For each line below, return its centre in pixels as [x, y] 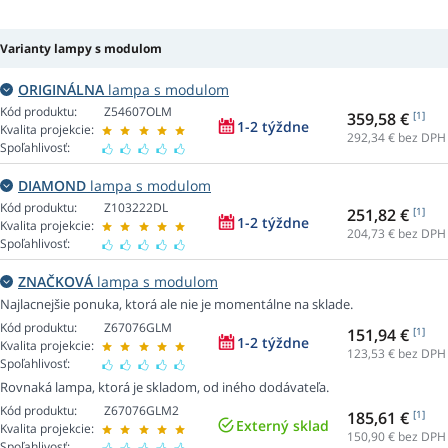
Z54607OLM [138, 112]
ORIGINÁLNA [61, 90]
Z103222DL [136, 208]
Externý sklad [282, 426]
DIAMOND [52, 186]
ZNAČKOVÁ [55, 282]
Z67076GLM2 [141, 411]
